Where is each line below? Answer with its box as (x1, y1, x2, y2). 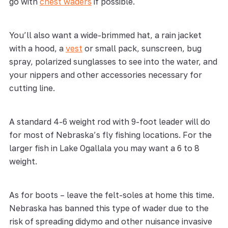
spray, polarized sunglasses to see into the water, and (9, 56, 217, 67)
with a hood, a (9, 43, 66, 53)
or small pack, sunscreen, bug (82, 43, 202, 53)
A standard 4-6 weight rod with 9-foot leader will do (9, 116, 210, 127)
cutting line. (9, 82, 55, 93)
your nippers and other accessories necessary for (9, 69, 202, 80)
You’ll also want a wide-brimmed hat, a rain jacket (9, 30, 202, 40)
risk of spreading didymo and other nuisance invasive (9, 216, 212, 226)
